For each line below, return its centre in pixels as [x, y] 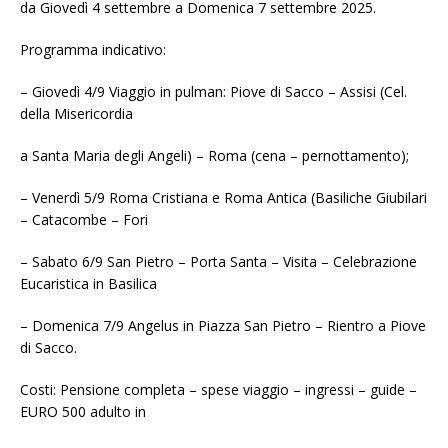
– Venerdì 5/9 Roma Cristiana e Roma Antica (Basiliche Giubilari [223, 198]
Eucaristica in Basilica [88, 284]
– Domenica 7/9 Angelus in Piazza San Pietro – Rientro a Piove [223, 326]
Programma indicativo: [93, 50]
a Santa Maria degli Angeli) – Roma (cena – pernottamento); [214, 156]
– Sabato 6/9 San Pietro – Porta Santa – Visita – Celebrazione [218, 262]
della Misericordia [76, 114]
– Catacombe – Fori [84, 220]
